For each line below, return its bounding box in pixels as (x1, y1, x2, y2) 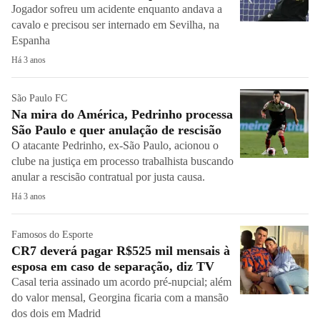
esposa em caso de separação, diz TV (11, 259, 214, 274)
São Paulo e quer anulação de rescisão (11, 123, 221, 137)
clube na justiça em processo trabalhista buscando (11, 155, 234, 167)
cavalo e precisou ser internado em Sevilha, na (11, 19, 219, 31)
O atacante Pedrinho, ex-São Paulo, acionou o (11, 139, 219, 151)
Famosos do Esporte (11, 229, 93, 240)
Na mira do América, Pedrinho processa (11, 107, 233, 121)
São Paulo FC (11, 93, 67, 104)
